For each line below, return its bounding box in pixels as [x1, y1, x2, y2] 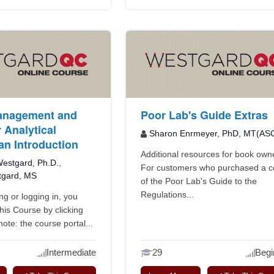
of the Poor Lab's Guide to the [141, 176, 257, 187]
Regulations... [141, 190, 194, 200]
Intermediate [46, 247, 97, 258]
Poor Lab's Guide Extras [141, 107, 268, 124]
